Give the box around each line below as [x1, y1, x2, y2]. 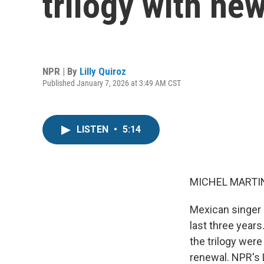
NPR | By [42, 65, 80, 77]
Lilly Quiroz [80, 65, 126, 77]
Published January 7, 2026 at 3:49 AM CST [42, 78, 181, 88]
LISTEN [77, 124, 111, 135]
